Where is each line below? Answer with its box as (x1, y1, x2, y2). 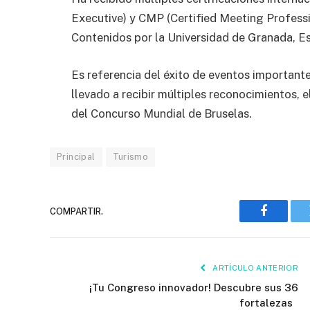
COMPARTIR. (50, 206, 103, 217)
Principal (57, 152, 95, 163)
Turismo (112, 152, 149, 163)
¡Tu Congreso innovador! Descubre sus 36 (89, 282, 298, 294)
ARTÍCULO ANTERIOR (210, 264, 298, 273)
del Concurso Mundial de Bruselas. (71, 107, 252, 121)
